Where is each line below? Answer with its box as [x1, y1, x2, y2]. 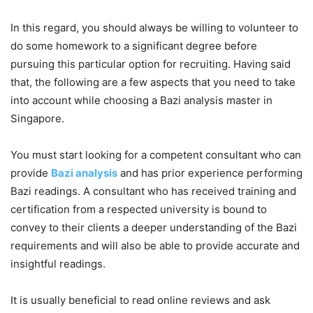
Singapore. [10, 112, 64, 125]
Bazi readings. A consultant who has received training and [10, 184, 296, 198]
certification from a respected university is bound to [10, 203, 267, 216]
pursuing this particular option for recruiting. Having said [10, 57, 291, 71]
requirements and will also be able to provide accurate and [10, 239, 300, 252]
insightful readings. [10, 257, 105, 270]
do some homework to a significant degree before [10, 39, 257, 52]
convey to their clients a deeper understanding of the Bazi [10, 221, 297, 234]
